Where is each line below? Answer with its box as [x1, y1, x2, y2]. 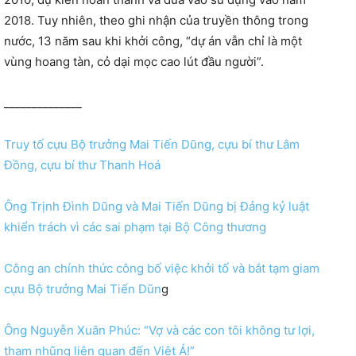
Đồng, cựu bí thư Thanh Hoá [4, 157, 161, 172]
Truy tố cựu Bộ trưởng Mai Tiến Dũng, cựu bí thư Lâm [4, 136, 300, 152]
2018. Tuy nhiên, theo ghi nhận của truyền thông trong [4, 12, 308, 28]
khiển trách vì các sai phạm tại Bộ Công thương [4, 219, 266, 234]
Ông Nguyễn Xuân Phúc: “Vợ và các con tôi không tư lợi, [4, 322, 315, 338]
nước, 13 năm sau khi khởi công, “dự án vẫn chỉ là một [4, 33, 302, 48]
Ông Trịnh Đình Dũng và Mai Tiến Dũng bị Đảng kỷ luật [4, 198, 309, 214]
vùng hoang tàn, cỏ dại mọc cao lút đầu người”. [4, 53, 264, 69]
